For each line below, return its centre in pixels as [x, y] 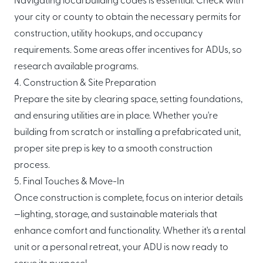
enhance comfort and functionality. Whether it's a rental [130, 231]
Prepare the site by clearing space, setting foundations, [128, 100]
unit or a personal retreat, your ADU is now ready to [121, 248]
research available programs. [76, 67]
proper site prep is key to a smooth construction [113, 149]
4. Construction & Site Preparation [85, 83]
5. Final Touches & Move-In [69, 182]
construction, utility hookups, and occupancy [109, 34]
